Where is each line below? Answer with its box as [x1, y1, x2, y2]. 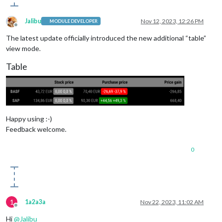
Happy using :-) [6, 114, 52, 123]
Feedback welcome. [6, 124, 66, 133]
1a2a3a [25, 198, 46, 206]
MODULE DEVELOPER [50, 18, 98, 24]
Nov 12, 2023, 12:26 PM [141, 17, 204, 25]
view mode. [6, 44, 41, 53]
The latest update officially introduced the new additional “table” [6, 33, 206, 42]
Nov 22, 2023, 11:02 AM [140, 198, 204, 206]
